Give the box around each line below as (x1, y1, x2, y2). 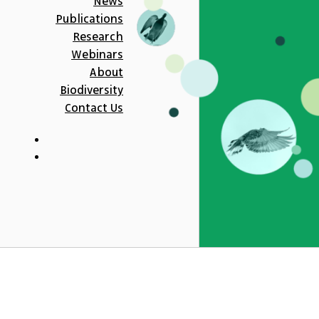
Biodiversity (60, 81, 123, 99)
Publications (56, 10, 123, 28)
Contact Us (65, 99, 123, 117)
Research (73, 28, 123, 46)
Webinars (71, 46, 123, 63)
